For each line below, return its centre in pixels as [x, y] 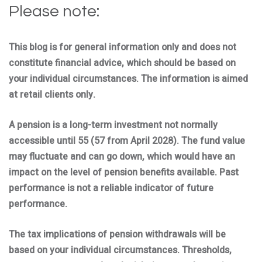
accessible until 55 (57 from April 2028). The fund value [127, 141]
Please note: [54, 11]
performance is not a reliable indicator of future [111, 188]
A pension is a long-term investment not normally [113, 125]
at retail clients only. [52, 95]
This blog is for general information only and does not [123, 47]
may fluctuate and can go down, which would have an [122, 157]
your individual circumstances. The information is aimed [128, 79]
